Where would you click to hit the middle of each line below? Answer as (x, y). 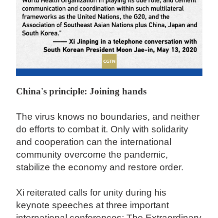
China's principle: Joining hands (83, 91)
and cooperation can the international (94, 142)
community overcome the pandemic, (92, 155)
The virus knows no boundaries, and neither (108, 117)
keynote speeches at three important (93, 205)
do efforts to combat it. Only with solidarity (102, 129)
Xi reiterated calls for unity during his (91, 193)
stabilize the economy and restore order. (101, 167)
